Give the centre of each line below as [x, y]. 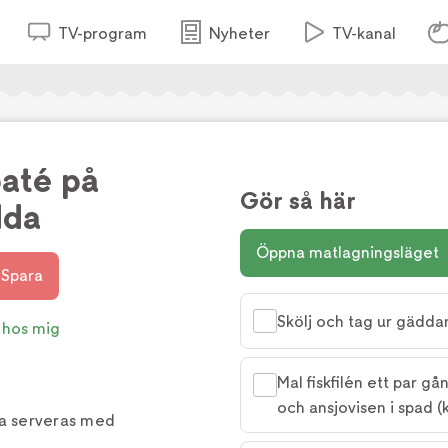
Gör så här [298, 201]
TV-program [102, 33]
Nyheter [239, 33]
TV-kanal [363, 33]
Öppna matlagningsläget [347, 252]
